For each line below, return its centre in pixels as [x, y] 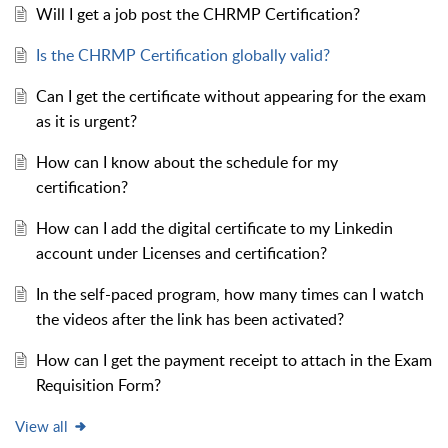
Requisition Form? [98, 384]
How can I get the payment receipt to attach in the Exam [233, 359]
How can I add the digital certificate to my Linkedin [214, 227]
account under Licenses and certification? [181, 252]
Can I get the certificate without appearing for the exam [230, 95]
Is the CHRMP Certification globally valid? [182, 54]
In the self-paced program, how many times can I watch [229, 293]
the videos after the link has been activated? [189, 318]
